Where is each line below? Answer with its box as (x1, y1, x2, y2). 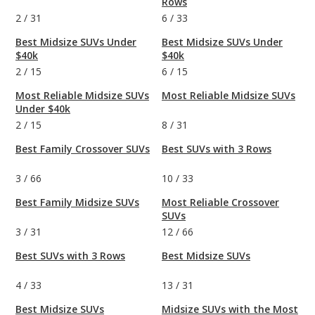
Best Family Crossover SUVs (15, 142, 150, 156)
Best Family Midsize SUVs (15, 195, 139, 210)
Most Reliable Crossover (162, 195, 279, 210)
